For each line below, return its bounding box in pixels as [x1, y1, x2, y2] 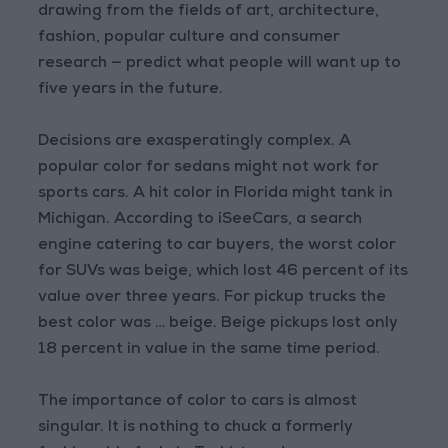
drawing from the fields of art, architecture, [38, 4, 380, 21]
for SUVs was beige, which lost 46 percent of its [38, 264, 409, 281]
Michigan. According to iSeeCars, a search [38, 212, 363, 229]
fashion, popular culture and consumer [38, 30, 341, 47]
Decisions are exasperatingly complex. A [38, 134, 352, 151]
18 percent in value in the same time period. [38, 342, 381, 359]
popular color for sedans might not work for [38, 160, 380, 177]
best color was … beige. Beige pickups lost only [38, 316, 399, 333]
